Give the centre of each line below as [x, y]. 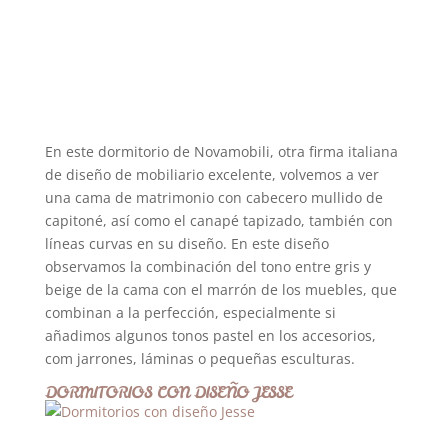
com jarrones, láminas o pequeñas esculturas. [199, 358]
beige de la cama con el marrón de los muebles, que [220, 289]
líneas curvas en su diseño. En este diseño [186, 243]
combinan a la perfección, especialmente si [190, 312]
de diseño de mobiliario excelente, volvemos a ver [211, 174]
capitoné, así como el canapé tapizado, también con [218, 220]
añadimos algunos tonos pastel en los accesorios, [210, 335]
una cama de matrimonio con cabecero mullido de [213, 197]
